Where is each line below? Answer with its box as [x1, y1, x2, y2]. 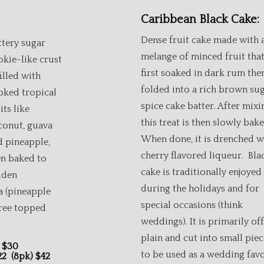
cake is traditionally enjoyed [140, 167, 262, 177]
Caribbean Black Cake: [140, 13, 259, 26]
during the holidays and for [140, 183, 259, 194]
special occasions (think [140, 200, 243, 210]
